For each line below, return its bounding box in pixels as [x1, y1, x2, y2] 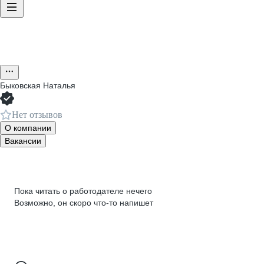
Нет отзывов [12, 110, 62, 120]
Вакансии [5, 136, 41, 146]
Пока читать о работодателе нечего [14, 186, 152, 196]
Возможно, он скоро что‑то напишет [14, 198, 153, 207]
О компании [5, 123, 51, 133]
